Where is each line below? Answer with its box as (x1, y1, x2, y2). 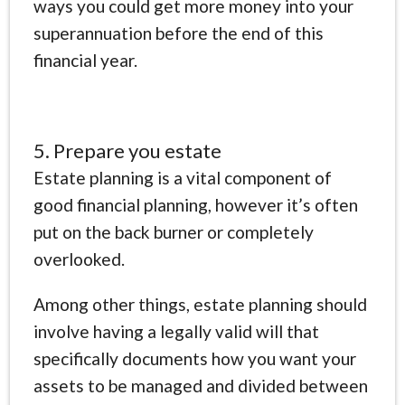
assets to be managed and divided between (33, 374, 368, 396)
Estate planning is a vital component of (33, 166, 332, 188)
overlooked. (33, 248, 125, 269)
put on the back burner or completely (33, 221, 314, 242)
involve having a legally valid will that (33, 320, 319, 342)
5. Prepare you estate (33, 137, 221, 163)
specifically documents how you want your (33, 347, 356, 369)
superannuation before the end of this (33, 22, 324, 43)
